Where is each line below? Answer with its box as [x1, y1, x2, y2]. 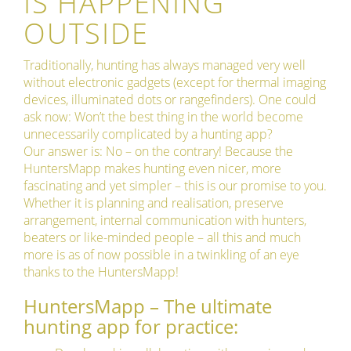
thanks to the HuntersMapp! [24, 263, 179, 281]
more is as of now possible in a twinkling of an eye [24, 246, 299, 264]
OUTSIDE [24, 14, 149, 53]
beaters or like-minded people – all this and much [24, 229, 301, 247]
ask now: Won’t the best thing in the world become [24, 108, 303, 126]
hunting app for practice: [24, 313, 238, 340]
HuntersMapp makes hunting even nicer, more [24, 160, 281, 178]
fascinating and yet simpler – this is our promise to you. [24, 177, 327, 195]
